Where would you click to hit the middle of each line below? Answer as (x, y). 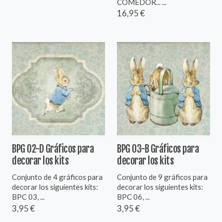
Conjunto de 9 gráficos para (162, 177)
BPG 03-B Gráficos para (158, 149)
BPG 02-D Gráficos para (53, 149)
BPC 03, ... (28, 196)
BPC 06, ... (133, 196)
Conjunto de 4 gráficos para (57, 177)
